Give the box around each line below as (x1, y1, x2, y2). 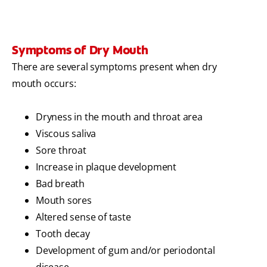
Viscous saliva (36, 127, 97, 141)
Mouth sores (36, 194, 92, 207)
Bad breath (36, 177, 85, 191)
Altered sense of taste (36, 210, 131, 224)
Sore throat (36, 144, 86, 157)
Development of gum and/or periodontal (36, 244, 215, 257)
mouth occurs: (12, 77, 76, 91)
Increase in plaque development (36, 160, 176, 174)
